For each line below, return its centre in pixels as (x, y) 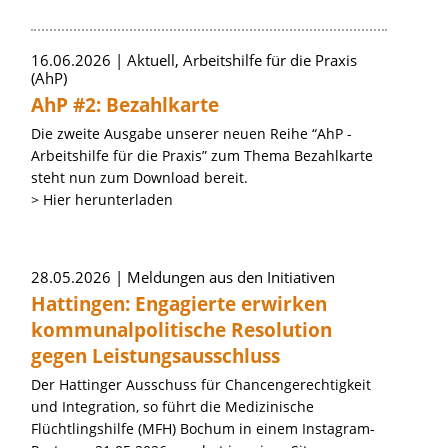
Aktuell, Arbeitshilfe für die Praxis (242, 60)
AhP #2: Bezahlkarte (125, 105)
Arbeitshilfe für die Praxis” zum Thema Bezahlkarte (202, 155)
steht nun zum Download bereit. (139, 177)
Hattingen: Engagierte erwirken (179, 304)
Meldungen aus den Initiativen (231, 277)
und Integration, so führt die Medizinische (172, 406)
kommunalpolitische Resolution (181, 330)
